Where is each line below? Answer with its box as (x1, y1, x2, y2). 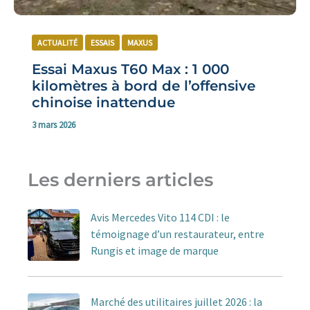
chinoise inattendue (31, 93, 175, 111)
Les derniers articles (28, 169, 213, 192)
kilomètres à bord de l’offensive (31, 77, 255, 94)
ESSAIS (90, 37, 114, 48)
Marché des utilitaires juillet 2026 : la (91, 294, 262, 309)
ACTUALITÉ (37, 37, 77, 48)
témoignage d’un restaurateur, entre (91, 226, 264, 241)
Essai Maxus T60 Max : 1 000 (31, 60, 229, 77)
